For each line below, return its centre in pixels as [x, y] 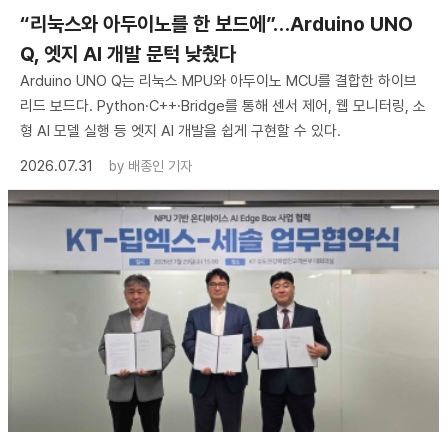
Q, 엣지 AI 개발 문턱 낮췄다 [128, 53]
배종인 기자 [160, 165]
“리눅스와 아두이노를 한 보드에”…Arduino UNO [216, 23]
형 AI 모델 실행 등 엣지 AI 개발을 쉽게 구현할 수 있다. [180, 130]
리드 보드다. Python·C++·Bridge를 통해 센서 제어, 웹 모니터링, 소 [223, 105]
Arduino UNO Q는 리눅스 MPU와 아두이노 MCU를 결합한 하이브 [218, 80]
